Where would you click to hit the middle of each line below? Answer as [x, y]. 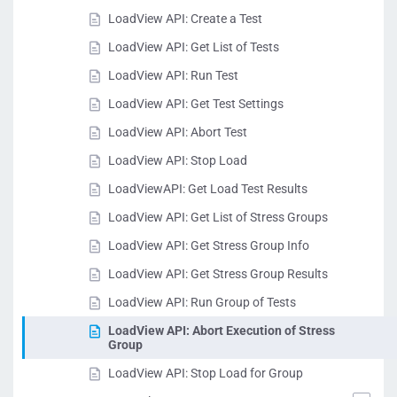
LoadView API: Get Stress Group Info [209, 245]
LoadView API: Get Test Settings [196, 104]
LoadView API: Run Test [173, 75]
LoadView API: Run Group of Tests [202, 302]
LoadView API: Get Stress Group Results [218, 274]
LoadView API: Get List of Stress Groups [218, 217]
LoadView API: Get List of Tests [194, 47]
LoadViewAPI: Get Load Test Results [208, 189]
